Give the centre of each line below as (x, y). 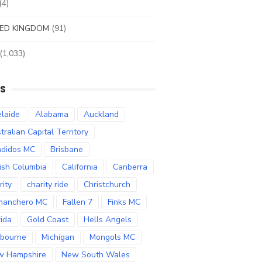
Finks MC (124, 202)
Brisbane (67, 149)
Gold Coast (48, 220)
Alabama (52, 114)
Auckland (101, 114)
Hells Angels (108, 220)
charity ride (48, 185)
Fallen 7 (77, 202)
